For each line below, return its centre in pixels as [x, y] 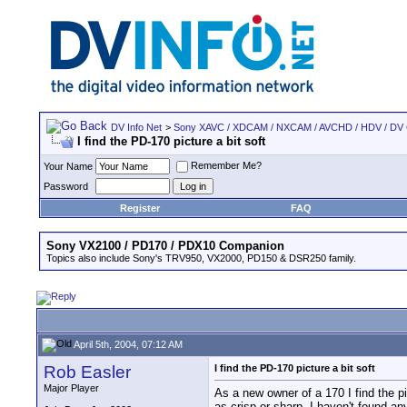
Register [140, 208]
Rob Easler [87, 372]
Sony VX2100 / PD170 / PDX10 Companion [165, 246]
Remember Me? [226, 166]
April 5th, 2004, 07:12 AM [127, 344]
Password [66, 186]
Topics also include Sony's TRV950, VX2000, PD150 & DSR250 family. [201, 258]
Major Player [71, 388]
